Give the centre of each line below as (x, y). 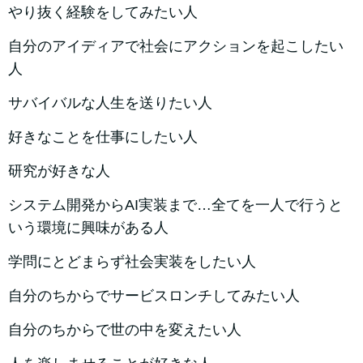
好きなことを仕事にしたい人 (103, 137)
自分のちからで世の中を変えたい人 (125, 330)
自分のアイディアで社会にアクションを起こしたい (176, 47)
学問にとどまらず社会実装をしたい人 (132, 262)
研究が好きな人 (59, 171)
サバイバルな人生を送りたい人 (110, 103)
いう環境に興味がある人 (88, 228)
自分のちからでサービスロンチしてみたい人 (154, 296)
